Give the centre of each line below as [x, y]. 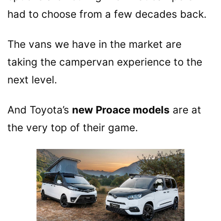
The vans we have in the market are [94, 44]
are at [185, 110]
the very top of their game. [73, 127]
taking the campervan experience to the [105, 62]
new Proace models [121, 110]
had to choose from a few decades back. [107, 14]
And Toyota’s [40, 110]
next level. [32, 79]
